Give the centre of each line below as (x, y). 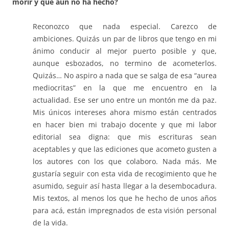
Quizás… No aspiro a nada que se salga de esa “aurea (125, 76)
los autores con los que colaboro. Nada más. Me (125, 162)
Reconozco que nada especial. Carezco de (125, 27)
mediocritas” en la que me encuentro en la (125, 88)
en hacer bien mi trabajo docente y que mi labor (125, 125)
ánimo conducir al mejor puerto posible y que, (125, 51)
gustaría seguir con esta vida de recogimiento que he (125, 174)
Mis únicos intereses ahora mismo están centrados (125, 112)
